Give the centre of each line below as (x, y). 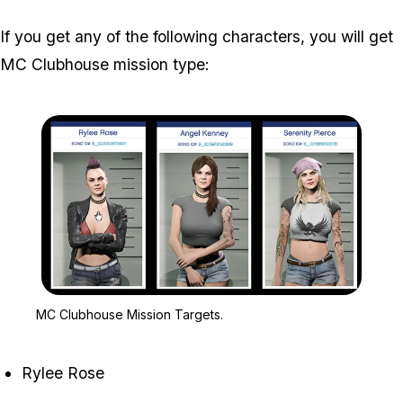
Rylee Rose (63, 373)
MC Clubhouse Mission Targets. (130, 315)
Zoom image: (237, 304)
